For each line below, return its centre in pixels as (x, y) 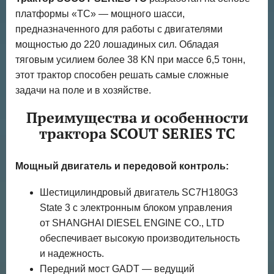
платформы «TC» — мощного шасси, (100, 14)
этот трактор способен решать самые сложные (122, 75)
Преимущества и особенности (137, 118)
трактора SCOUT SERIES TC (137, 134)
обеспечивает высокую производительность (140, 238)
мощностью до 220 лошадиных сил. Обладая (117, 45)
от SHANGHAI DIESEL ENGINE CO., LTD (132, 223)
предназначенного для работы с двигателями (119, 29)
